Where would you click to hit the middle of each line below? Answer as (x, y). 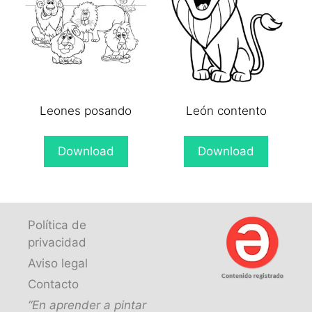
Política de (57, 225)
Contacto (53, 284)
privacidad (57, 242)
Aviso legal (58, 263)
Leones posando (86, 111)
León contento (226, 111)
